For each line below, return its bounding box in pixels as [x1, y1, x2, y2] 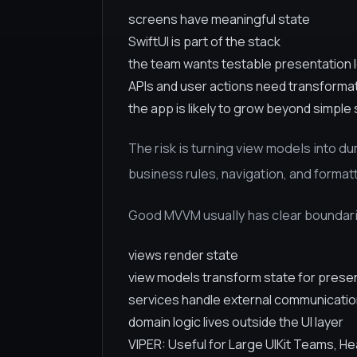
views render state [128, 246, 238, 264]
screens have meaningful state [128, 10, 310, 28]
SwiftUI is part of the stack [128, 33, 280, 50]
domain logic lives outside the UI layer [128, 313, 343, 331]
